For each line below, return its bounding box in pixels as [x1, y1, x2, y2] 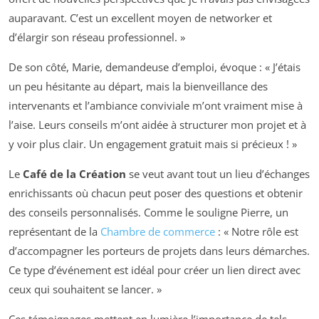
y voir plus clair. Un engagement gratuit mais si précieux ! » [9, 136, 297, 151]
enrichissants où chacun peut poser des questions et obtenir [9, 185, 303, 200]
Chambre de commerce [100, 224, 215, 239]
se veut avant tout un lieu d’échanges [126, 166, 310, 181]
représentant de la [9, 224, 100, 239]
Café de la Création [23, 166, 126, 181]
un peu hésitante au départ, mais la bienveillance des [9, 78, 268, 93]
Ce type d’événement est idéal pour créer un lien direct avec [9, 262, 300, 277]
